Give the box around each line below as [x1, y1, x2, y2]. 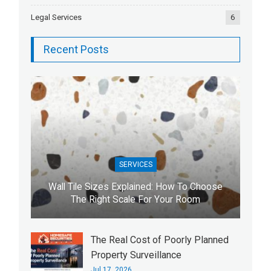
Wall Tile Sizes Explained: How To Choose [48, 181, 223, 192]
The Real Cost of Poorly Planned [91, 234, 229, 246]
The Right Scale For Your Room [71, 194, 200, 205]
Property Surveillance [91, 249, 182, 261]
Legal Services [31, 13, 82, 22]
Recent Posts [44, 43, 109, 56]
